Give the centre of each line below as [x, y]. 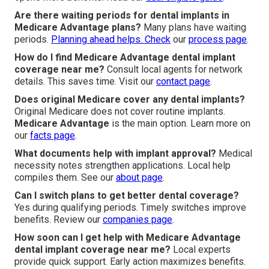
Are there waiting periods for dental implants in [122, 16]
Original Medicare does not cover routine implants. [120, 112]
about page [139, 178]
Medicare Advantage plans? [78, 28]
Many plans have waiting [194, 28]
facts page [53, 136]
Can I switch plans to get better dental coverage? [127, 196]
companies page [138, 220]
